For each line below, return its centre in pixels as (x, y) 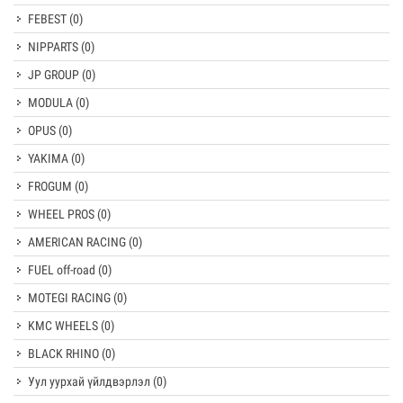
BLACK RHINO (65, 354)
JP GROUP (55, 75)
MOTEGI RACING (71, 298)
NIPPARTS (54, 47)
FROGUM (51, 186)
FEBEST (49, 19)
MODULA (52, 103)
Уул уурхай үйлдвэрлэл (90, 381)
